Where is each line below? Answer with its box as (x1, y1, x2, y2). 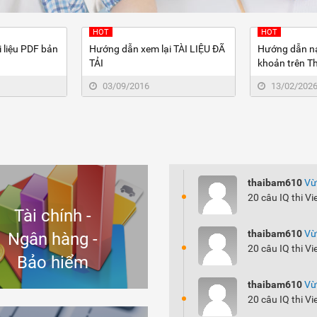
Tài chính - (13, 205, 91, 226)
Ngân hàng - (7, 229, 98, 249)
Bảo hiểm (16, 252, 88, 272)
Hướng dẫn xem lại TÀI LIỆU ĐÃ (89, 43, 225, 54)
